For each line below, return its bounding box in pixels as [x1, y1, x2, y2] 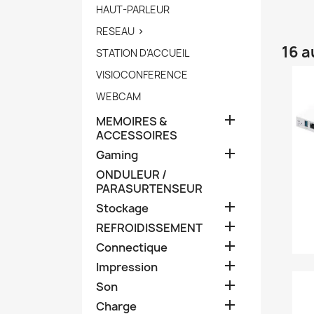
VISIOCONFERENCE [96, 67, 188, 81]
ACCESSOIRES [96, 127, 177, 143]
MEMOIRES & [96, 113, 167, 129]
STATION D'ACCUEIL [96, 46, 189, 60]
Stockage [96, 200, 149, 216]
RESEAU [96, 24, 135, 38]
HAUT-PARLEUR [96, 2, 170, 16]
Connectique [96, 239, 168, 255]
